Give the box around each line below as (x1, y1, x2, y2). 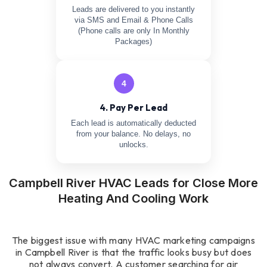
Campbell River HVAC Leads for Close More (9, 176, 258, 191)
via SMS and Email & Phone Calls (74, 15, 193, 25)
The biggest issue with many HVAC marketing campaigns (12, 234, 255, 246)
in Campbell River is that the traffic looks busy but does (15, 246, 252, 258)
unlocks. (119, 140, 148, 150)
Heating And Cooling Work (58, 191, 209, 206)
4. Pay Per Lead (100, 102, 167, 114)
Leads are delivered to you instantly (72, 5, 195, 14)
